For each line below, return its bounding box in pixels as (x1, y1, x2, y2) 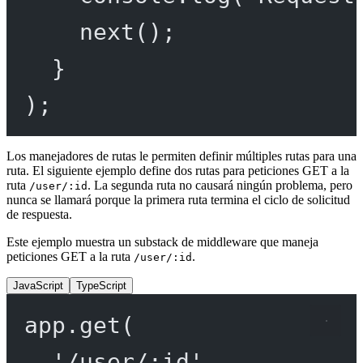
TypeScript (76, 280, 126, 293)
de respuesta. (6, 207, 72, 222)
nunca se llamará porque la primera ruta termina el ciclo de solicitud (6, 193, 350, 207)
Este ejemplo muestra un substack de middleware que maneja (6, 235, 318, 250)
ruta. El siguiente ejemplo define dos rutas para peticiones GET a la (6, 164, 349, 178)
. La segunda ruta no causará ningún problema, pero (88, 178, 352, 193)
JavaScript (13, 280, 63, 293)
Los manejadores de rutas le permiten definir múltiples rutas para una (6, 149, 357, 164)
